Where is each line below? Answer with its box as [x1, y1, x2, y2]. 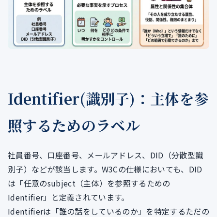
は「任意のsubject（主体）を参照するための [8, 177, 170, 189]
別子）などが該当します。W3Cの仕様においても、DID [8, 163, 202, 175]
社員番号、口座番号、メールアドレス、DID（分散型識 [8, 149, 203, 161]
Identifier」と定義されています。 [8, 191, 129, 203]
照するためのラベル [8, 114, 140, 136]
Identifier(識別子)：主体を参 [8, 88, 209, 109]
